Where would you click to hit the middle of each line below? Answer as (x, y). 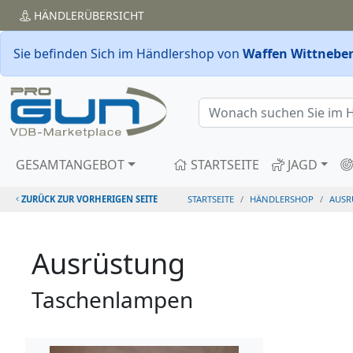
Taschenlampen (112, 299)
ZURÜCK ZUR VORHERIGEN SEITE (89, 199)
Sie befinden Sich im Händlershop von (128, 54)
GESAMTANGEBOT (70, 164)
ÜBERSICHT (114, 15)
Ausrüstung (108, 263)
